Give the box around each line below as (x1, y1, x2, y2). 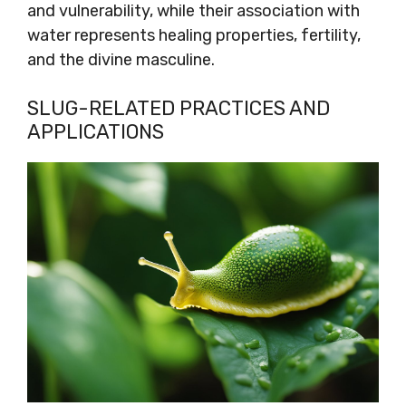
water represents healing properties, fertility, (27, 24, 361, 45)
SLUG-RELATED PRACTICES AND (27, 95, 330, 121)
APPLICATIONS (27, 119, 164, 144)
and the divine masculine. (27, 49, 215, 70)
